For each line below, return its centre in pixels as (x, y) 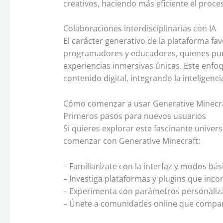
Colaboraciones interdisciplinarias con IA (139, 29)
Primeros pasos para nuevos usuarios (134, 116)
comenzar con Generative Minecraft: (131, 141)
